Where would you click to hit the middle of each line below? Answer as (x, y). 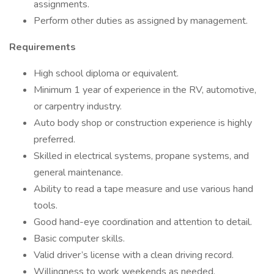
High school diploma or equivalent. (106, 73)
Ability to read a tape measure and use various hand (143, 189)
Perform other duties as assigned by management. (141, 21)
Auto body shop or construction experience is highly (143, 123)
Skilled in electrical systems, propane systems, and (141, 156)
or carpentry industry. (78, 106)
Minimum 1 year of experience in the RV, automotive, (145, 90)
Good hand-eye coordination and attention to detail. (143, 222)
